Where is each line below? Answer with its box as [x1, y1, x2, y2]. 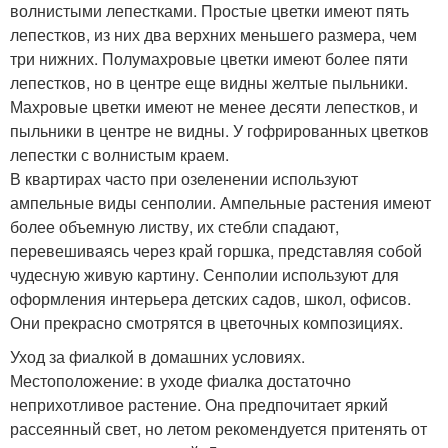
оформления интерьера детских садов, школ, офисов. [10, 287, 411, 311]
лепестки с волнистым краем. [10, 143, 229, 167]
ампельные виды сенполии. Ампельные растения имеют [10, 191, 431, 215]
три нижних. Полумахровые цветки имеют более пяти [10, 47, 408, 71]
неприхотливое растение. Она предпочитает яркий [10, 393, 388, 417]
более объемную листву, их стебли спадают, [10, 215, 339, 239]
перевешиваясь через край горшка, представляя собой [10, 239, 422, 263]
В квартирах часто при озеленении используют [10, 167, 358, 191]
